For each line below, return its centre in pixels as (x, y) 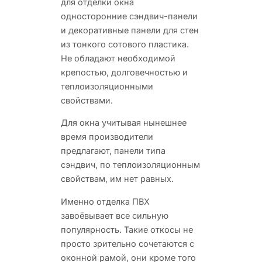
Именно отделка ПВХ (105, 201)
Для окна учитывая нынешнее (124, 123)
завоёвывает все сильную (115, 215)
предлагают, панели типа (113, 151)
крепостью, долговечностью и (124, 72)
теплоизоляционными (107, 86)
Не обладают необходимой (118, 58)
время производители (107, 137)
